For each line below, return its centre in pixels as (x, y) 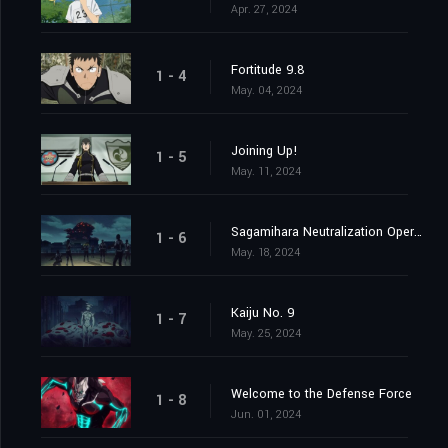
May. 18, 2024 (265, 253)
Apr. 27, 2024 (264, 10)
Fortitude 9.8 (268, 70)
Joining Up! (264, 151)
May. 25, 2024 (266, 334)
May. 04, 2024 (266, 91)
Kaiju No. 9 (263, 313)
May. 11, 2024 (266, 172)
